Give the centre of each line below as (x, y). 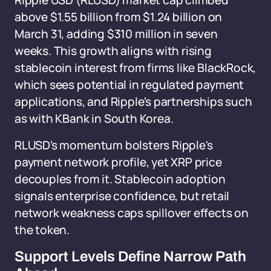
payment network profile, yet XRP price (118, 162)
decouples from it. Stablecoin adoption (120, 179)
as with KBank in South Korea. (94, 119)
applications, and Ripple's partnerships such (133, 102)
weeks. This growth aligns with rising (113, 51)
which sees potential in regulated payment (129, 85)
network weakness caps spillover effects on (132, 213)
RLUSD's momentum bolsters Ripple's (114, 145)
